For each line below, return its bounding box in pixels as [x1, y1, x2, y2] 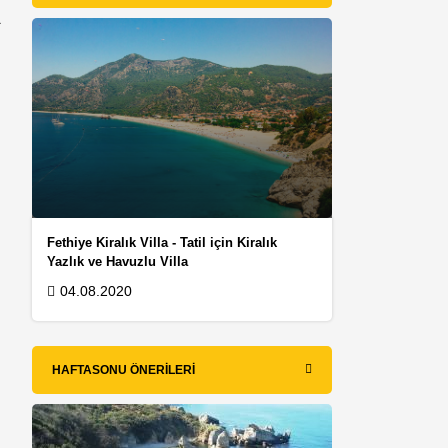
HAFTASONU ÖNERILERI [52, 362, 196, 377]
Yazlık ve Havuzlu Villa [47, 253, 189, 269]
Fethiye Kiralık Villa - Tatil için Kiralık [47, 234, 278, 250]
